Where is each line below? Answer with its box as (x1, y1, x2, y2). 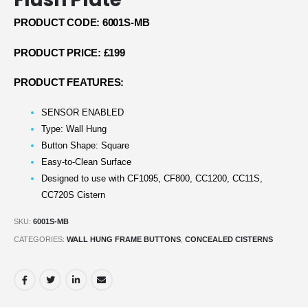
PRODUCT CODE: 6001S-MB (14, 17, 151, 29)
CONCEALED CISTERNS (185, 234, 273, 243)
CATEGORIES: (14, 234, 67, 243)
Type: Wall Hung (41, 124, 107, 135)
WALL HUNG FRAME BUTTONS (67, 234, 181, 243)
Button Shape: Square (41, 140, 129, 151)
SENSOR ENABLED (41, 107, 124, 118)
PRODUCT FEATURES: (14, 77, 124, 89)
